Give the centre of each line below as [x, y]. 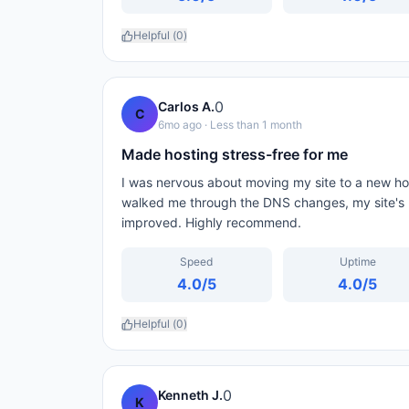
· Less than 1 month [252, 125]
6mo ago [180, 125]
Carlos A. [186, 106]
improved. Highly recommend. [211, 222]
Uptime [357, 262]
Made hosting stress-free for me [235, 154]
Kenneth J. [190, 395]
